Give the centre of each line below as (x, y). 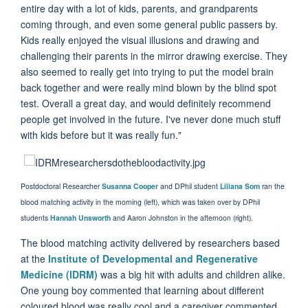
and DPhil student (189, 186)
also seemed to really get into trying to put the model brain (147, 72)
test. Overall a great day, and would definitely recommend (146, 103)
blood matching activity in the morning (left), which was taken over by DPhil (140, 202)
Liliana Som (240, 186)
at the (34, 259)
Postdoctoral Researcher (61, 186)
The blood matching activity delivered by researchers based (150, 243)
